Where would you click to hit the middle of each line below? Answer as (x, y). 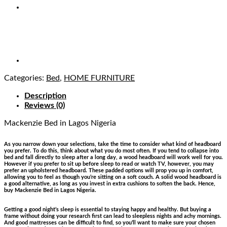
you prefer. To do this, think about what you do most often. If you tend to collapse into (111, 151)
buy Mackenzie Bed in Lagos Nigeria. (50, 191)
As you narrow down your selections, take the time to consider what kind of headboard (112, 144)
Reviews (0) (45, 106)
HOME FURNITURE (99, 78)
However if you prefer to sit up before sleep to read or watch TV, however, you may (109, 164)
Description (45, 96)
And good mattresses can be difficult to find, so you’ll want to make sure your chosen (110, 223)
